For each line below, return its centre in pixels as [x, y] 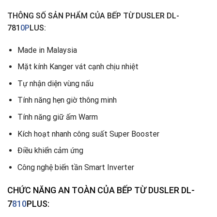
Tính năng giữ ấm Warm [57, 117]
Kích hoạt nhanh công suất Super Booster [88, 134]
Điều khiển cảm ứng [51, 151]
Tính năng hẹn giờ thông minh [67, 100]
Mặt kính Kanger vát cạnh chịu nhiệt [78, 67]
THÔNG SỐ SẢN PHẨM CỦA [57, 15]
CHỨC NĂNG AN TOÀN [52, 190]
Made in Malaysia [47, 50]
